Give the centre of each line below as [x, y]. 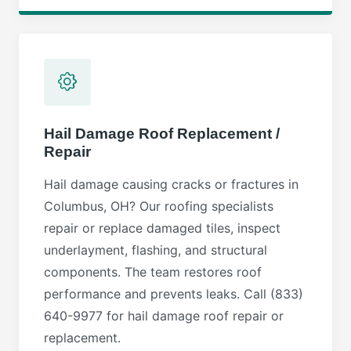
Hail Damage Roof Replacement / [162, 134]
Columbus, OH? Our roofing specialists [159, 206]
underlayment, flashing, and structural [156, 250]
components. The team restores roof [153, 272]
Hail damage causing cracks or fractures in [171, 184]
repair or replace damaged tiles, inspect [162, 228]
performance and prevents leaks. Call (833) [174, 294]
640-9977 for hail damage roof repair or [164, 316]
